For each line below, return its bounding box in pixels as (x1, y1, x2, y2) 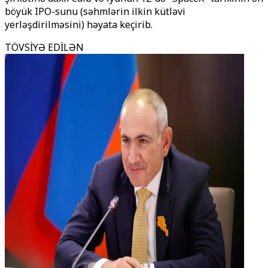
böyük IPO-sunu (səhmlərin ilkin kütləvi (5, 5, 185, 18)
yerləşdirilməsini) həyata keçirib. (5, 18, 153, 31)
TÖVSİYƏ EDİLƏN (5, 41, 84, 54)
